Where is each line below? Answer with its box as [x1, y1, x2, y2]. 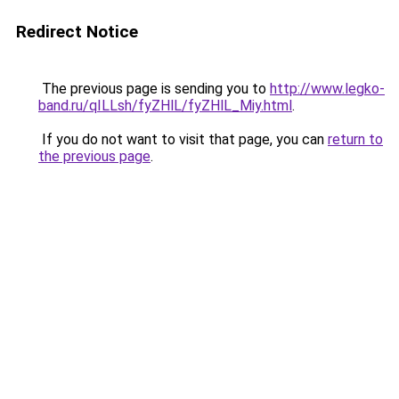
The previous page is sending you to [38, 80, 270, 97]
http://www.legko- [270, 80, 385, 97]
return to [328, 131, 383, 148]
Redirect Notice [16, 21, 138, 42]
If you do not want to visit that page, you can [38, 131, 328, 148]
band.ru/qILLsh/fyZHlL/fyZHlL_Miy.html [38, 97, 292, 114]
